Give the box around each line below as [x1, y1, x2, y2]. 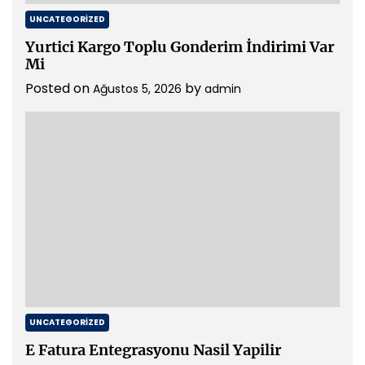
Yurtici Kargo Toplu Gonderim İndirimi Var [25, 37, 334, 56]
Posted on [25, 79, 93, 98]
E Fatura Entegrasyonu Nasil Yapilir [25, 341, 281, 359]
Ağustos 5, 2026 [93, 81, 182, 97]
